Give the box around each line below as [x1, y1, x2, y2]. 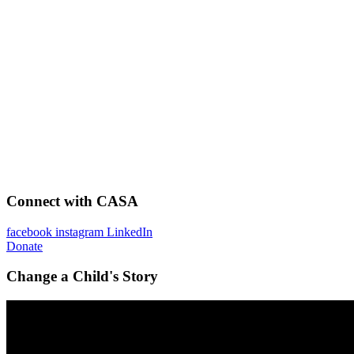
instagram [55, 224, 104, 239]
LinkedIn [107, 224, 153, 239]
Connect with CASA [6, 192, 138, 209]
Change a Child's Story [6, 268, 158, 285]
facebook [6, 224, 52, 239]
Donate [6, 239, 43, 253]
